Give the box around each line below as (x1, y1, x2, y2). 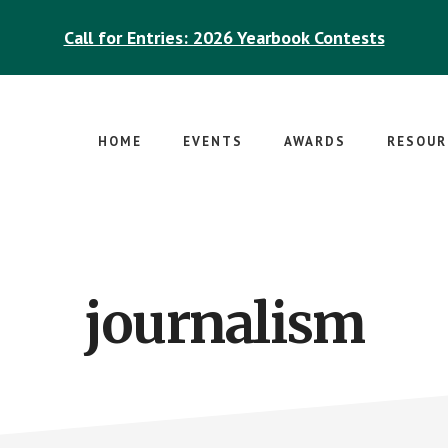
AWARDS (284, 133, 346, 150)
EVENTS (183, 133, 243, 150)
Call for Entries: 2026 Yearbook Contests (63, 26, 385, 49)
